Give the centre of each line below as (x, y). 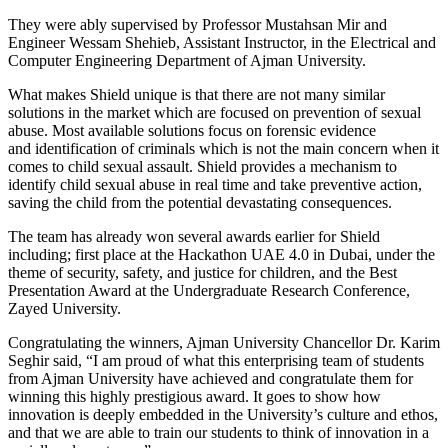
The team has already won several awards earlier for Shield (194, 236)
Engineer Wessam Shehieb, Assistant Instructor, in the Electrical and (222, 42)
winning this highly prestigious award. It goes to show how (194, 396)
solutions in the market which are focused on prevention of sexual (214, 112)
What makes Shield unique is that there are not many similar (196, 94)
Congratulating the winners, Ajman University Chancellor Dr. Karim (224, 342)
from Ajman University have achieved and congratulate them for (210, 378)
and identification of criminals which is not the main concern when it (223, 148)
